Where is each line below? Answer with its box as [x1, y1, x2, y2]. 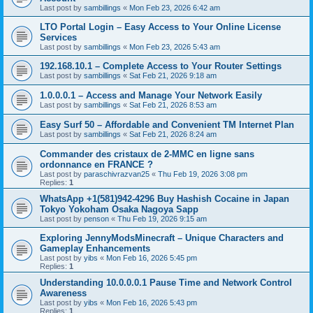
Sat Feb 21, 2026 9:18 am [129, 71, 217, 80]
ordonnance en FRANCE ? [40, 159, 153, 170]
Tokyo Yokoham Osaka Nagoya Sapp [40, 204, 198, 214]
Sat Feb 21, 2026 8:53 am [129, 101, 217, 109]
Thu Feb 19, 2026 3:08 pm [158, 170, 247, 178]
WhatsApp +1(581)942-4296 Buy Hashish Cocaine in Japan [40, 194, 289, 204]
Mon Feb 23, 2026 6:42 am [129, 3, 220, 12]
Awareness [40, 288, 87, 298]
